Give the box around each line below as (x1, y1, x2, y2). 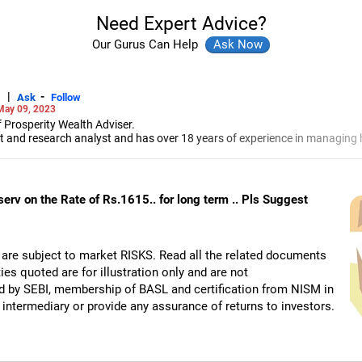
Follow (51, 90, 81, 103)
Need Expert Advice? (95, 13, 267, 34)
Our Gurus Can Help (92, 37, 201, 52)
